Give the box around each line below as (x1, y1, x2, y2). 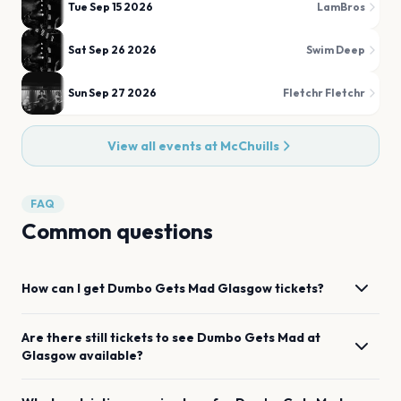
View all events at (107, 138, 220, 154)
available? (79, 347, 143, 363)
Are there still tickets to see (21, 329, 197, 346)
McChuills (220, 138, 279, 154)
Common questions (21, 218, 213, 244)
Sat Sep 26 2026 (68, 43, 157, 56)
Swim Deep (306, 43, 365, 56)
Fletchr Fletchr (283, 86, 365, 99)
